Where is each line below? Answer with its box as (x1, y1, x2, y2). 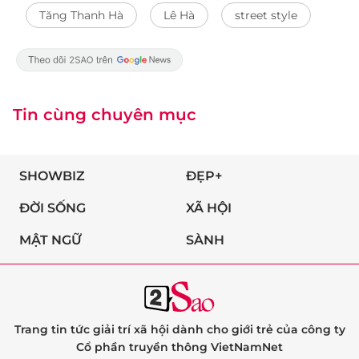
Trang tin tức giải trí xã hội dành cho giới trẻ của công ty (14, 322, 345, 337)
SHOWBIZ (19, 168, 85, 184)
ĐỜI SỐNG (19, 200, 86, 216)
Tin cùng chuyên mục (13, 105, 196, 124)
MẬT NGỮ (19, 232, 82, 248)
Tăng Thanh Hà (39, 8, 123, 22)
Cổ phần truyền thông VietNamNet (76, 340, 283, 354)
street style (235, 8, 297, 22)
